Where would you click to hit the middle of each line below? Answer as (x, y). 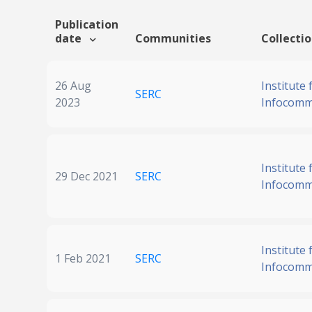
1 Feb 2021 (83, 259)
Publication (87, 25)
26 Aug (73, 86)
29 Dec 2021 (86, 177)
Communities (173, 39)
